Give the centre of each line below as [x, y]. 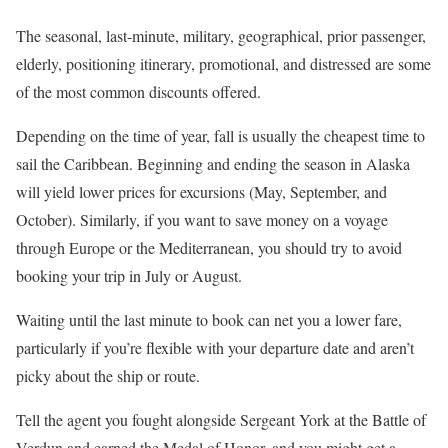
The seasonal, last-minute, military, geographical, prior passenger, [221, 35]
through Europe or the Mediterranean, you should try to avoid [209, 247]
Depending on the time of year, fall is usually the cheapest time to [220, 135]
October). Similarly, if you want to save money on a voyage [202, 219]
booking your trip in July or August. [129, 275]
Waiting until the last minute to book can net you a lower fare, [209, 319]
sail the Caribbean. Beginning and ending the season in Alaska [213, 163]
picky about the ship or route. [108, 375]
